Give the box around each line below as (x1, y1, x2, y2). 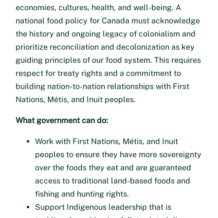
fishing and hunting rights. (35, 189, 129, 199)
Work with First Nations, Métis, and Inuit (35, 137, 178, 146)
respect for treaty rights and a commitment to (16, 69, 181, 78)
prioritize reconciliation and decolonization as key (16, 42, 195, 52)
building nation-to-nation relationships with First (16, 82, 189, 91)
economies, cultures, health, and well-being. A (16, 3, 181, 13)
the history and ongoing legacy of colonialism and (16, 29, 196, 39)
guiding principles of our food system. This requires (16, 55, 201, 65)
